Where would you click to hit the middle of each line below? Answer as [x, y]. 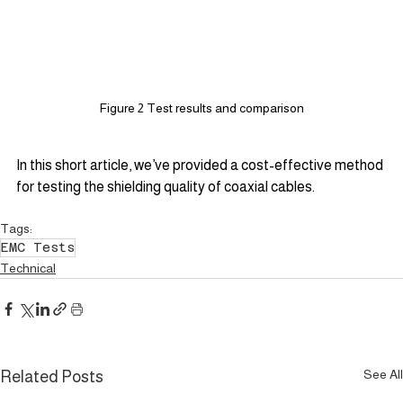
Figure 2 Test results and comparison [201, 108]
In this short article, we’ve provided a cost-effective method [201, 166]
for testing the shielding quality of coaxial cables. [166, 187]
